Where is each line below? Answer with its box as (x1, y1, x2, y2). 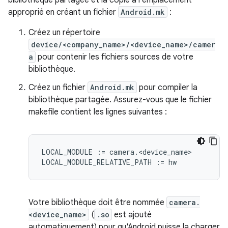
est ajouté (112, 209, 152, 220)
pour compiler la (137, 82, 197, 93)
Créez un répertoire (28, 27, 100, 38)
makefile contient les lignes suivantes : (28, 106, 167, 117)
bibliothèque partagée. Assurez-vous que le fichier (28, 94, 212, 105)
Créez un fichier (28, 82, 88, 93)
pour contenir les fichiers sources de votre (36, 51, 193, 62)
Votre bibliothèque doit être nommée (28, 197, 166, 208)
